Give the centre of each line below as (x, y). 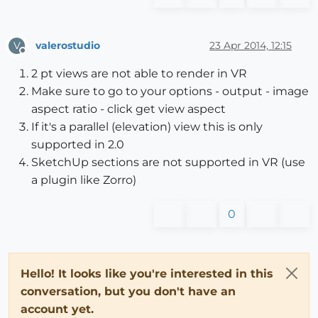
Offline (36, 57)
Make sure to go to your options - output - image (170, 92)
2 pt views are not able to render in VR (139, 74)
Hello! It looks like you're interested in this (147, 274)
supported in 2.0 (78, 145)
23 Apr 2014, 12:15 (251, 45)
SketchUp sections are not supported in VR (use (168, 163)
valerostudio (68, 45)
